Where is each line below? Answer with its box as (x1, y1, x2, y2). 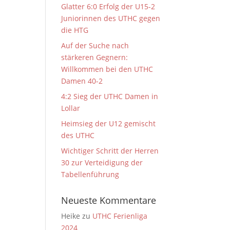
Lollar (61, 103, 81, 113)
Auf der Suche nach (61, 40, 129, 50)
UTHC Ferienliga (92, 210, 148, 221)
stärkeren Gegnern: (61, 52, 128, 62)
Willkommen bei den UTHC (61, 64, 154, 74)
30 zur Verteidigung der (61, 157, 143, 167)
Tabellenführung (61, 169, 120, 179)
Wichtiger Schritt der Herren (61, 145, 159, 156)
